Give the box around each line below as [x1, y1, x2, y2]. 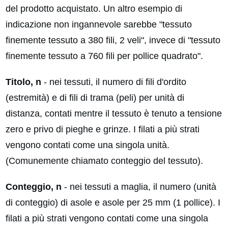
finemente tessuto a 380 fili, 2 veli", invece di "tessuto [6, 35, 220, 46]
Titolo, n [6, 77, 41, 88]
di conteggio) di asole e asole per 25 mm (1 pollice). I [6, 197, 220, 208]
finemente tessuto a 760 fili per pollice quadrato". [6, 51, 203, 62]
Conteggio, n [6, 182, 62, 192]
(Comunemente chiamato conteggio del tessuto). [6, 156, 203, 166]
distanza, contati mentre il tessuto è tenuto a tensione [6, 108, 222, 119]
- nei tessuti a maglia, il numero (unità [62, 182, 216, 192]
